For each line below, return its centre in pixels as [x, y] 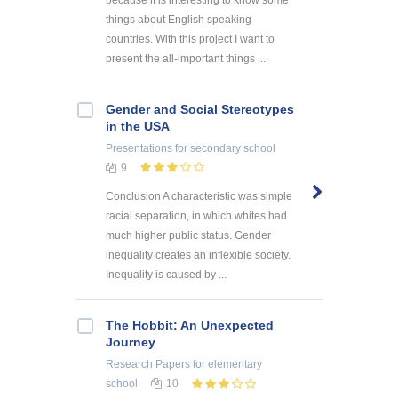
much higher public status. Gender [188, 236]
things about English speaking [179, 19]
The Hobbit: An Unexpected [190, 326]
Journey [131, 342]
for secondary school [224, 148]
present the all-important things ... [186, 58]
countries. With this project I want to [190, 39]
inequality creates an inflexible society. [198, 255]
